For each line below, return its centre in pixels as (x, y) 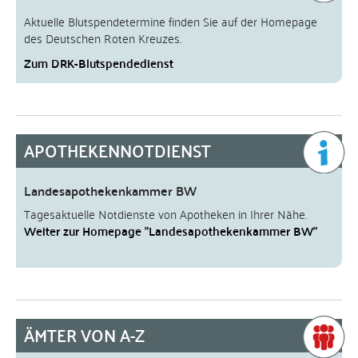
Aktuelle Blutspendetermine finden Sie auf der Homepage (171, 21)
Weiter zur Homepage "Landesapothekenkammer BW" (171, 231)
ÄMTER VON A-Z (84, 335)
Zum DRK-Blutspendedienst (99, 63)
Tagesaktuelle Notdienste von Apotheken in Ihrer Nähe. (165, 213)
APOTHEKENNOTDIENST (117, 150)
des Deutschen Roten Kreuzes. (103, 38)
